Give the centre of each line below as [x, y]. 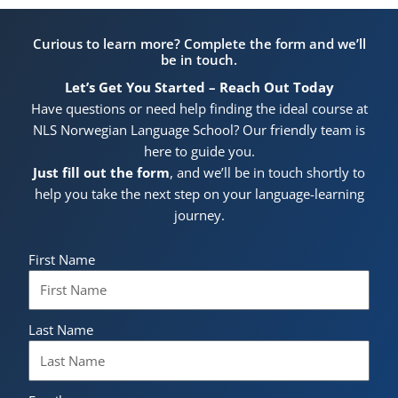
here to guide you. [199, 151]
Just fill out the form [101, 173]
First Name [62, 259]
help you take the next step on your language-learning [199, 194]
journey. [199, 215]
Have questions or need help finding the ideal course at [199, 109]
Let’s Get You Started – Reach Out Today [199, 88]
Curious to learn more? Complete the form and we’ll [199, 44]
